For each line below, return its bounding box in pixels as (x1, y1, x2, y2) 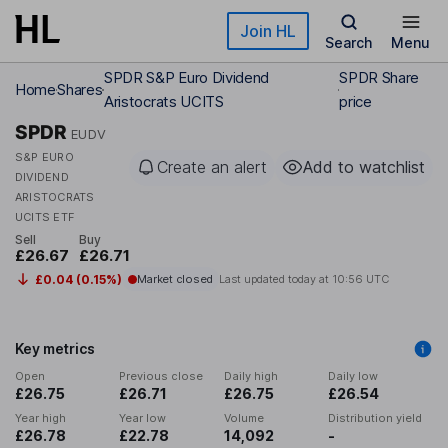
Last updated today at (218, 272, 332, 287)
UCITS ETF (15, 210, 74, 224)
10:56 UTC (331, 272, 389, 287)
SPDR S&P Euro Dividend (104, 68, 270, 87)
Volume (224, 411, 264, 426)
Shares (57, 80, 103, 99)
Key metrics (15, 340, 95, 358)
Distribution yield (328, 411, 423, 426)
